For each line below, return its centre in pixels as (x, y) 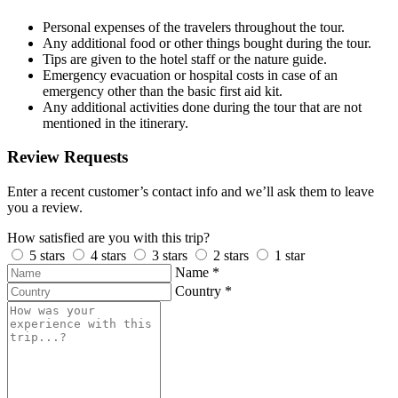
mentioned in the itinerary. (115, 123)
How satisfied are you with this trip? (108, 238)
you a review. (45, 208)
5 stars (47, 256)
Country (200, 291)
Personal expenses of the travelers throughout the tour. (194, 27)
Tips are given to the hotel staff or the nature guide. (185, 59)
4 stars (108, 256)
